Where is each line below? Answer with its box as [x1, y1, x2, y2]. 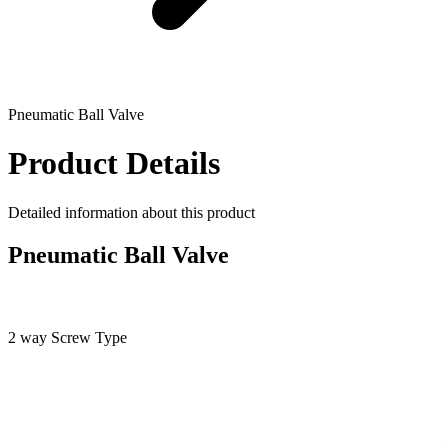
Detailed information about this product [8, 203, 255, 221]
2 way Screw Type [8, 328, 127, 346]
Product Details [8, 145, 220, 182]
